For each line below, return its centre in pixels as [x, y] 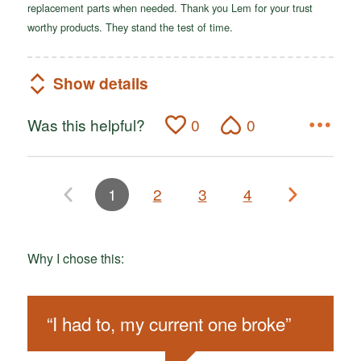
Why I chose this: [75, 258]
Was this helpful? [86, 124]
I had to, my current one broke [168, 324]
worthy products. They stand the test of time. [130, 27]
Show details [100, 83]
